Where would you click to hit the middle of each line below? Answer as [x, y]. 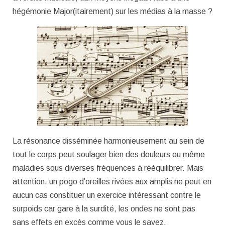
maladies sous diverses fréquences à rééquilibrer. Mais [108, 168]
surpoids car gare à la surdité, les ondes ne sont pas [104, 209]
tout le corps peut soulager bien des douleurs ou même [109, 155]
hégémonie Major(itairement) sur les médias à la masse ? [113, 12]
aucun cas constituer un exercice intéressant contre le [107, 195]
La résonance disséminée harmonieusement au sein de [108, 141]
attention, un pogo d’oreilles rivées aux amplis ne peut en [112, 182]
